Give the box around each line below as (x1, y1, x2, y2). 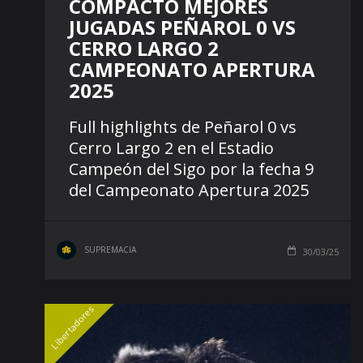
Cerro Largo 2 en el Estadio (69, 137, 274, 160)
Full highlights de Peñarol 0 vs (69, 116, 297, 139)
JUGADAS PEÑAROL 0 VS (69, 14, 296, 41)
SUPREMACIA (84, 244, 136, 256)
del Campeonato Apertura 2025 (69, 179, 309, 202)
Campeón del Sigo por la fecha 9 (69, 158, 314, 181)
